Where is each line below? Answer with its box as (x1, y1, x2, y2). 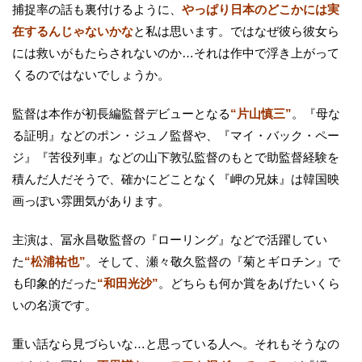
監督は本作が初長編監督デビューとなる (12, 107, 230, 121)
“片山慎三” (230, 107, 292, 121)
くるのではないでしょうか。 (12, 68, 170, 82)
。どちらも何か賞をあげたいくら (158, 276, 340, 291)
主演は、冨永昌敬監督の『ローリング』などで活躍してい (12, 233, 327, 247)
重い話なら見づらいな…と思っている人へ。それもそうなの (12, 337, 339, 351)
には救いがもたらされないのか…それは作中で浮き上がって (12, 46, 339, 61)
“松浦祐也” (24, 255, 86, 269)
